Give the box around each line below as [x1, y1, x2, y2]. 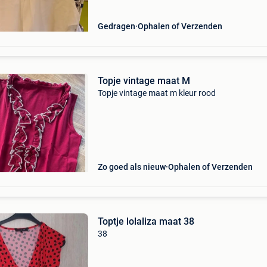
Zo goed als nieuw [97, 162, 166, 172]
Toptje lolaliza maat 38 [97, 216, 194, 227]
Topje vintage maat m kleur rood [97, 88, 216, 98]
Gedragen [97, 21, 135, 31]
